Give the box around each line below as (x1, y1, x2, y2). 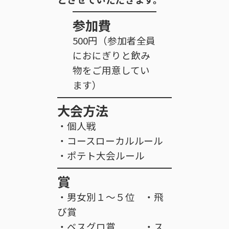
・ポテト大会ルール (57, 148, 145, 163)
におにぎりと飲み (73, 48, 150, 62)
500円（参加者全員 (73, 33, 156, 48)
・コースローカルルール (57, 133, 164, 148)
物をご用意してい (73, 63, 150, 77)
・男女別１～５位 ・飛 (57, 189, 164, 203)
